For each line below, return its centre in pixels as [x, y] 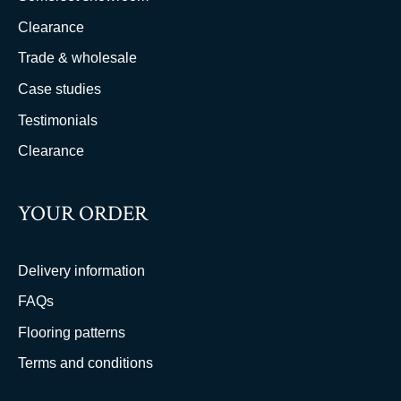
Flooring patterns [72, 332]
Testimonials [58, 120]
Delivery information [81, 270]
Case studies [60, 89]
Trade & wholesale [77, 58]
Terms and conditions [85, 363]
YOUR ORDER [83, 213]
